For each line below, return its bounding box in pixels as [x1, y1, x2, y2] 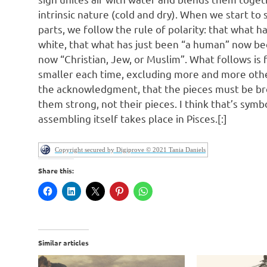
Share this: [38, 166, 74, 176]
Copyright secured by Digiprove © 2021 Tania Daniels [55, 146, 206, 154]
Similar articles [38, 238, 89, 248]
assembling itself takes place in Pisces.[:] [38, 111, 227, 125]
